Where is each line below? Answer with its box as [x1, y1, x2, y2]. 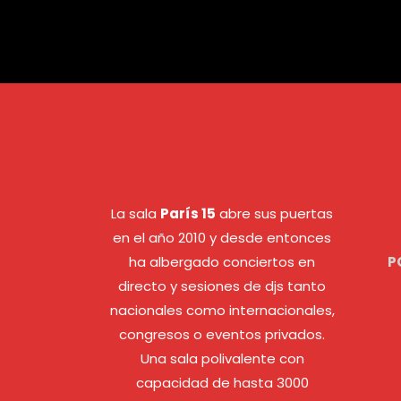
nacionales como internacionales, [109, 301, 335, 320]
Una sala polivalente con [140, 349, 304, 369]
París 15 [160, 204, 217, 224]
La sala [111, 204, 161, 224]
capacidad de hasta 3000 [135, 373, 309, 393]
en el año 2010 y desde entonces [113, 228, 332, 248]
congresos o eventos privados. [119, 325, 326, 345]
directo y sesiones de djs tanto [118, 277, 327, 296]
